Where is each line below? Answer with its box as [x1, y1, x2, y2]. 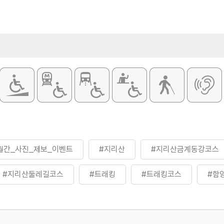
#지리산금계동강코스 [151, 144, 219, 154]
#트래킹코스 [141, 169, 181, 179]
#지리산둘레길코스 [2, 169, 63, 179]
